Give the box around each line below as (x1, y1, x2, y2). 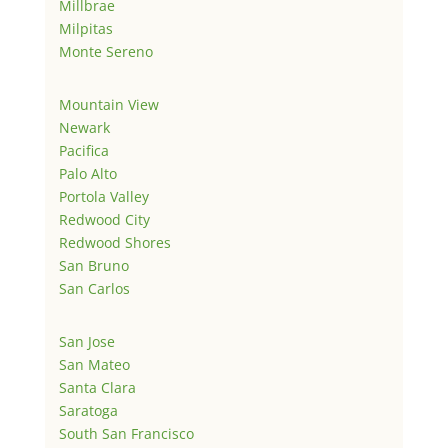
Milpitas (58, 19, 113, 39)
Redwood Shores (58, 233, 171, 253)
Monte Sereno (58, 42, 153, 62)
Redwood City (58, 210, 150, 230)
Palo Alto (58, 164, 117, 184)
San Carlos (58, 279, 130, 299)
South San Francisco (58, 424, 194, 444)
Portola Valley (58, 187, 149, 207)
